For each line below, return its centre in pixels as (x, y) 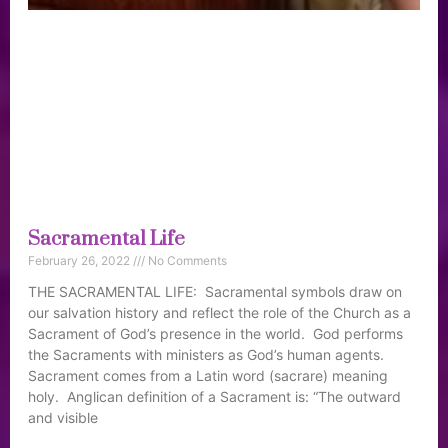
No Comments (186, 260)
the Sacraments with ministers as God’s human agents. (208, 354)
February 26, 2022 (80, 260)
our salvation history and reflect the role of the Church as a (219, 312)
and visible (63, 417)
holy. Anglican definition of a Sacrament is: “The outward (214, 396)
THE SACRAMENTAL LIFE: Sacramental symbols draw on (215, 291)
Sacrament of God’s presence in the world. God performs (215, 333)
